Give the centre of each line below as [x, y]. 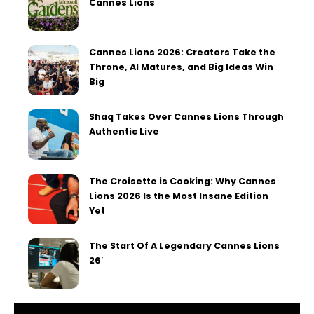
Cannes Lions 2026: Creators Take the [182, 53]
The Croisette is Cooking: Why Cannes [183, 182]
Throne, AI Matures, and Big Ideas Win [181, 67]
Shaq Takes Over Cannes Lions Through [186, 117]
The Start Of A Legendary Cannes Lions [184, 246]
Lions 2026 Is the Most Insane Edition [179, 196]
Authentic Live [124, 132]
